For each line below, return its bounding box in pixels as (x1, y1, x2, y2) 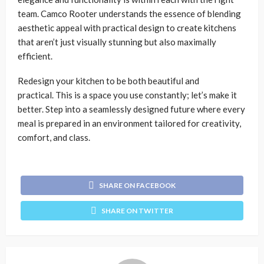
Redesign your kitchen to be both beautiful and (18, 75, 199, 86)
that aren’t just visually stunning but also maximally (18, 37, 216, 47)
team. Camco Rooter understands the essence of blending (18, 8, 241, 19)
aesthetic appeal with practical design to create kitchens (18, 22, 236, 33)
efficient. (18, 51, 54, 61)
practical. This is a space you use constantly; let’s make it (18, 90, 237, 100)
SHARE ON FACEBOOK (99, 180, 176, 190)
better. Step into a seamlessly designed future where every (18, 104, 245, 114)
